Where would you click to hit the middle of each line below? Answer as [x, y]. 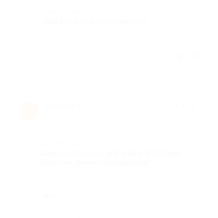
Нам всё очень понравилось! [94, 21]
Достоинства [60, 143]
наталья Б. [64, 106]
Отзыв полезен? [143, 56]
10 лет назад [63, 116]
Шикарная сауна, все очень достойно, [112, 153]
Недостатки [59, 186]
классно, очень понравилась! [95, 162]
